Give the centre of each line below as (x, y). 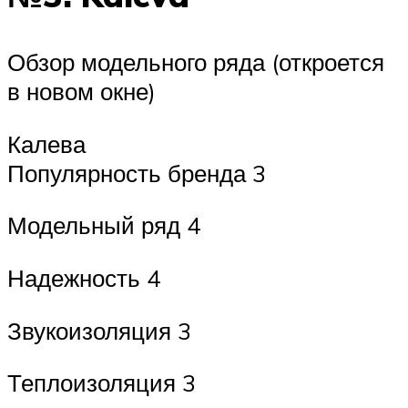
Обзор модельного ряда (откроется (196, 62)
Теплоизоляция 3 (102, 383)
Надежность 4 (84, 277)
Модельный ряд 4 (104, 225)
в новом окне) (82, 92)
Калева (46, 143)
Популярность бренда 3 (137, 173)
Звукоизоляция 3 (99, 330)
